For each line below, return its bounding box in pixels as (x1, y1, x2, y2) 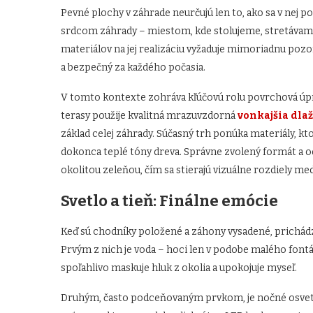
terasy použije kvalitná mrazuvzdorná (61, 110, 238, 122)
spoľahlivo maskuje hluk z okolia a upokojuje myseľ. (61, 262, 297, 275)
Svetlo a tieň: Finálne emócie (61, 191, 278, 211)
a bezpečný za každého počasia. (61, 61, 205, 74)
